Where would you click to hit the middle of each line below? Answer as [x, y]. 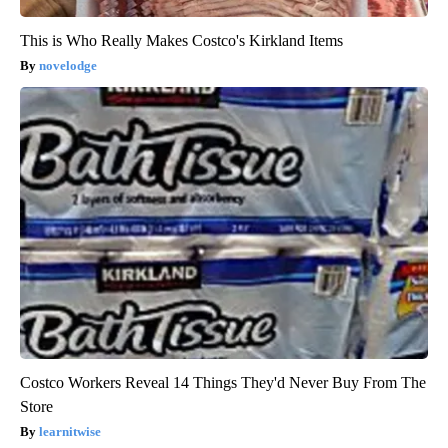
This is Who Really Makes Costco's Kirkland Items [181, 41]
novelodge [68, 66]
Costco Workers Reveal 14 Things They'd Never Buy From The [223, 383]
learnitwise [70, 432]
